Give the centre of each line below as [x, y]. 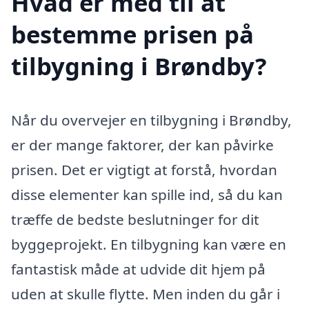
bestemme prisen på [132, 34]
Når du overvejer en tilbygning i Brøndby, [151, 120]
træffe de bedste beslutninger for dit [135, 219]
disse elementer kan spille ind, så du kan [147, 194]
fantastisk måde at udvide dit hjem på [138, 269]
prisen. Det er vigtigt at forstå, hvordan [144, 169]
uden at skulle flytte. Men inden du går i [146, 293]
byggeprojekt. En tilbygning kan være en [149, 244]
